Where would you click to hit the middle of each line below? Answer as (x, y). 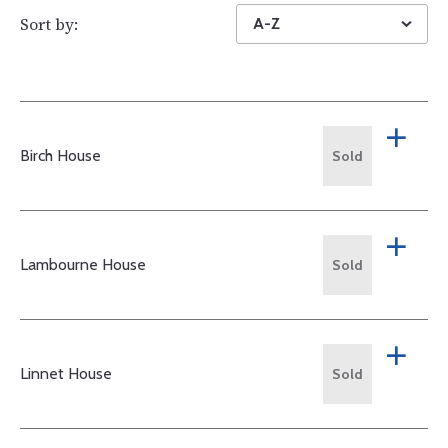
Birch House (60, 155)
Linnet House (66, 373)
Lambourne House (83, 264)
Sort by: (49, 23)
